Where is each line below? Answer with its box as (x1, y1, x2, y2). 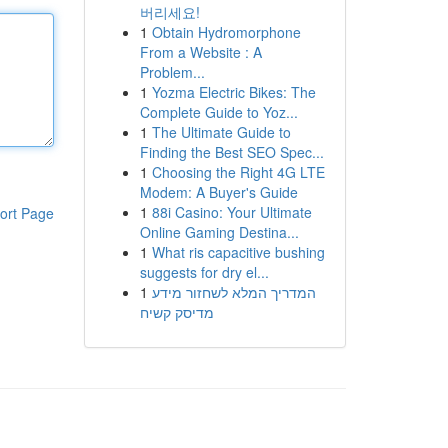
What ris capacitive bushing (151, 242, 325, 262)
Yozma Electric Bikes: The (151, 82, 316, 102)
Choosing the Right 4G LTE (151, 162, 325, 182)
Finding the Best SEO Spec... (139, 142, 324, 162)
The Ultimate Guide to (151, 122, 291, 142)
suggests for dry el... (139, 262, 269, 282)
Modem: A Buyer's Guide (139, 182, 298, 202)
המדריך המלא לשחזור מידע (151, 282, 316, 302)
